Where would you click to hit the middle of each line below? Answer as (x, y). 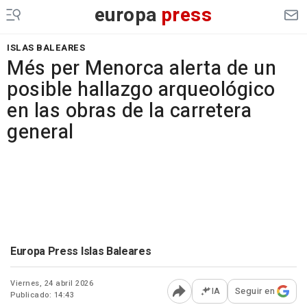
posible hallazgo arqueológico (141, 90)
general (40, 132)
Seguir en (255, 291)
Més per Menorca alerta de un (142, 69)
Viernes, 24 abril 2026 (52, 283)
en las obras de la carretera (129, 111)
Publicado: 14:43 (42, 295)
